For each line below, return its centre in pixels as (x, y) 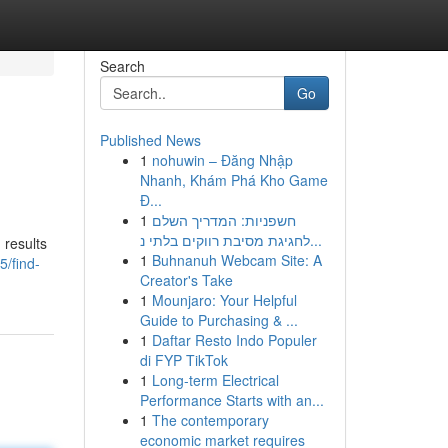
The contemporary (210, 420)
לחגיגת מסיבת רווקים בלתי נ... (315, 240)
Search (122, 66)
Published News (150, 140)
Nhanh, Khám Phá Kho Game (233, 180)
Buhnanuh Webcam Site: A (236, 260)
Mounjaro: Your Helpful (224, 300)
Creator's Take (186, 280)
